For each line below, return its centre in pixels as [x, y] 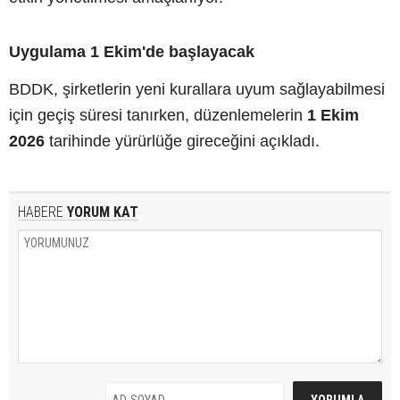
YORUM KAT [101, 212]
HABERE [41, 212]
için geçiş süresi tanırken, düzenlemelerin [158, 115]
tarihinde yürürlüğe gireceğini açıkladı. [182, 141]
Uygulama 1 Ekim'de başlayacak [132, 51]
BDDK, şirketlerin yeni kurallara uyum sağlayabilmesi [197, 89]
